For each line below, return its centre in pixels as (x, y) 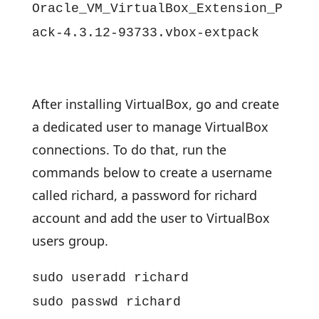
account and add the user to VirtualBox (151, 218)
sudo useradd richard (110, 278)
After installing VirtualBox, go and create (155, 104)
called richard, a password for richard (144, 195)
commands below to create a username (152, 172)
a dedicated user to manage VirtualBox (150, 127)
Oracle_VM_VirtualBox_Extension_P (157, 9)
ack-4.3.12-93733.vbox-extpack (145, 33)
